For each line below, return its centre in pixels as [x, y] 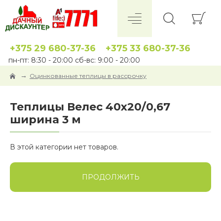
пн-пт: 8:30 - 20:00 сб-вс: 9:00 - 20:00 [74, 60]
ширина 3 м [45, 120]
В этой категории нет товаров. [64, 147]
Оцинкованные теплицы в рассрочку [88, 75]
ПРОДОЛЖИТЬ [110, 177]
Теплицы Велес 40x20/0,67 [90, 107]
